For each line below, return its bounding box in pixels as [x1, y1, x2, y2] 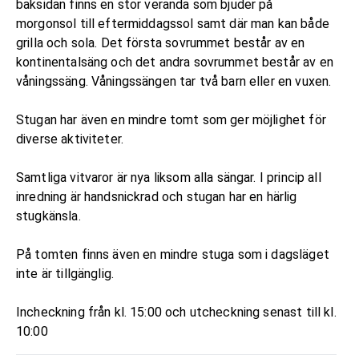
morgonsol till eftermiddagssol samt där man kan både [16, 15, 329, 31]
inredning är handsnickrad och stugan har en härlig [16, 188, 297, 204]
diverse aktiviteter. [16, 131, 124, 147]
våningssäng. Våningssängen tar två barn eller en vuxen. [16, 73, 332, 89]
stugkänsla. [16, 208, 81, 224]
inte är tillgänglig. [16, 265, 115, 281]
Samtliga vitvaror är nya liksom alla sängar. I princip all [16, 169, 321, 185]
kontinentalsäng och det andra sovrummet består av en [16, 54, 333, 70]
